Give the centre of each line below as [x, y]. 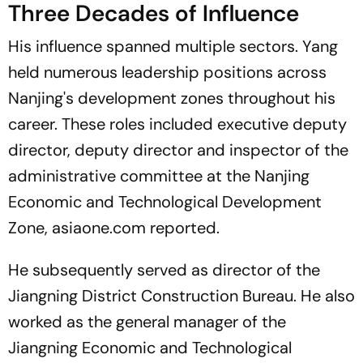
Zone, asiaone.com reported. [114, 228]
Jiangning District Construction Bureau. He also [181, 296]
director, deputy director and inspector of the [178, 150]
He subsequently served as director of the [164, 270]
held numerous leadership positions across [167, 72]
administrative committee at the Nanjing [159, 176]
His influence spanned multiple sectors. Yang [173, 46]
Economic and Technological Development [165, 202]
